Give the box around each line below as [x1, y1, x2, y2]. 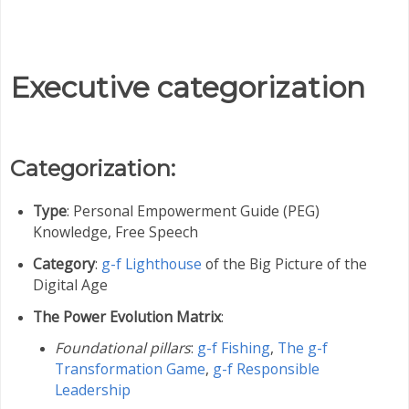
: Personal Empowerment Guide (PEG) [66, 200, 320, 221]
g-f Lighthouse [100, 253, 202, 274]
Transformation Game [55, 359, 206, 380]
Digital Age [32, 274, 108, 295]
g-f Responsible [213, 359, 320, 380]
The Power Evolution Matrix [32, 306, 221, 327]
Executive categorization [10, 69, 365, 106]
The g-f [278, 338, 329, 359]
